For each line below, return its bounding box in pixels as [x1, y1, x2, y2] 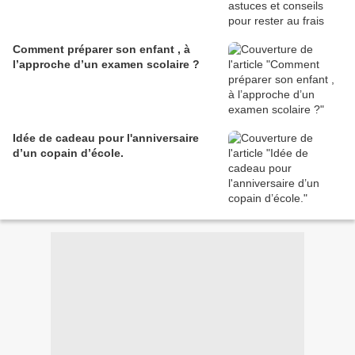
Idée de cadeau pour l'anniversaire [13, 132, 199, 145]
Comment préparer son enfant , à [13, 43, 190, 56]
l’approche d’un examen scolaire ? [13, 58, 200, 71]
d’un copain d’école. [13, 147, 124, 160]
